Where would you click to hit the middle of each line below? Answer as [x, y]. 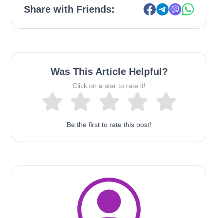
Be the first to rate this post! [109, 125]
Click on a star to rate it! [109, 86]
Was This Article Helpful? [109, 72]
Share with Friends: [69, 9]
